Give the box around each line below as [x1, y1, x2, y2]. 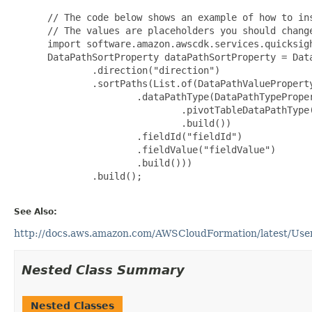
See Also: [14, 206, 57, 217]
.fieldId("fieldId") [42, 130, 242, 142]
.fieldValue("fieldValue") [42, 143, 276, 155]
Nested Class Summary [22, 262, 185, 277]
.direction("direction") [42, 64, 220, 76]
